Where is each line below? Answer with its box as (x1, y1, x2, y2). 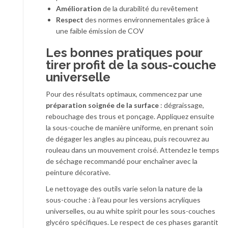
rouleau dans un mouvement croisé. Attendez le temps (46, 146, 219, 155)
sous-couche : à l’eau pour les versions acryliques (46, 195, 201, 205)
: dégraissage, (159, 101, 204, 110)
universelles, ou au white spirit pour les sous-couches (46, 207, 215, 216)
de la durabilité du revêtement (101, 4, 198, 13)
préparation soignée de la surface (46, 101, 159, 110)
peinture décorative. (46, 168, 110, 177)
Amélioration (56, 4, 101, 13)
